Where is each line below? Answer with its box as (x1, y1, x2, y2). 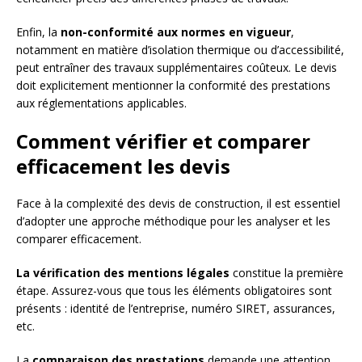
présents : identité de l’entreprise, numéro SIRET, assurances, (16, 301, 335, 317)
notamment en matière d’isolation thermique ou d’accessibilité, (16, 42, 344, 58)
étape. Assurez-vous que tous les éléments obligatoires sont (16, 283, 332, 299)
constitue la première (229, 265, 343, 281)
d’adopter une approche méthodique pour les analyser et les (16, 213, 330, 229)
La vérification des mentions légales (16, 265, 229, 281)
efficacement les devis (16, 153, 230, 180)
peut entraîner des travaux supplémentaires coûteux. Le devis (16, 60, 337, 76)
